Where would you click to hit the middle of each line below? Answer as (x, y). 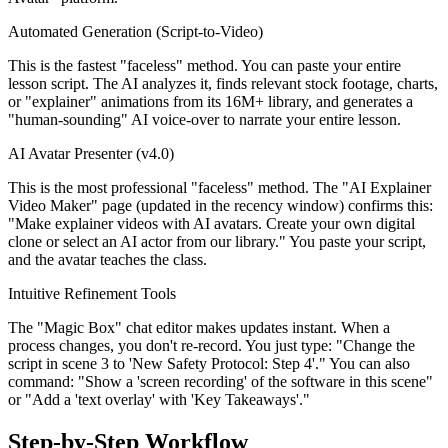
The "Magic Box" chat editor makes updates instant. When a (199, 328)
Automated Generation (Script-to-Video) (135, 32)
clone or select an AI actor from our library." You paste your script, (217, 242)
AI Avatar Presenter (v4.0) (91, 154)
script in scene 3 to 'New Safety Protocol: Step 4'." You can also (209, 364)
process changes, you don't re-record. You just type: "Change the (211, 346)
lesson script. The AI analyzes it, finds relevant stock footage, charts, (223, 84)
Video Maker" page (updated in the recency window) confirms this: (220, 206)
